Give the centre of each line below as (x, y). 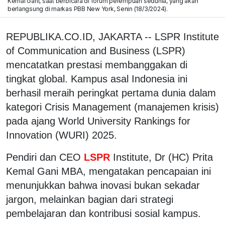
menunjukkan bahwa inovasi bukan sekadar (103, 185)
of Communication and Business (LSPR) (96, 50)
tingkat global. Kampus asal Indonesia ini (97, 79)
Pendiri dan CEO (43, 157)
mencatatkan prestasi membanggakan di (97, 65)
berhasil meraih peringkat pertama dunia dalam (111, 93)
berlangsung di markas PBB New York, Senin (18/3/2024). (87, 9)
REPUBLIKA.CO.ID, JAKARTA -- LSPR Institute (113, 36)
